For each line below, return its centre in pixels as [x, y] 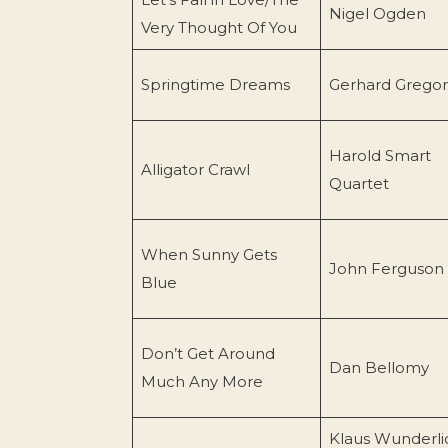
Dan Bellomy [378, 367]
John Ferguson [386, 268]
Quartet [358, 183]
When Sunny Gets [208, 254]
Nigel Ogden [377, 13]
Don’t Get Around [207, 353]
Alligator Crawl [195, 169]
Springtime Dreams [215, 84]
